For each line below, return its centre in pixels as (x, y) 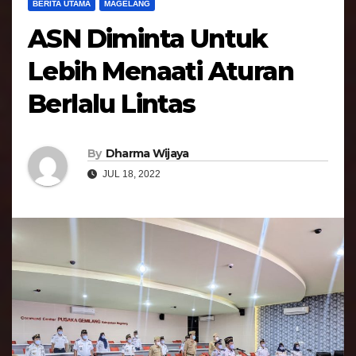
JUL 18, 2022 (130, 174)
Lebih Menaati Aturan (161, 72)
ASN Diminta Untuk (148, 39)
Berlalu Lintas (112, 104)
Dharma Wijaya (147, 153)
